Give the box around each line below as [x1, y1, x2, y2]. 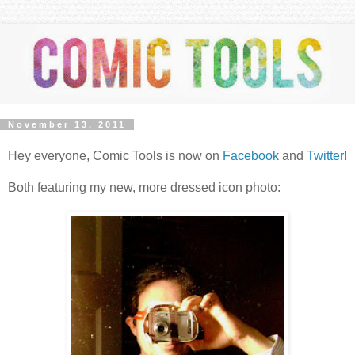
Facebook [223, 148, 279, 162]
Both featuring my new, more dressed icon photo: [8, 180, 281, 194]
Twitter [307, 148, 344, 162]
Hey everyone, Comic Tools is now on [8, 148, 223, 162]
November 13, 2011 [8, 119, 126, 129]
